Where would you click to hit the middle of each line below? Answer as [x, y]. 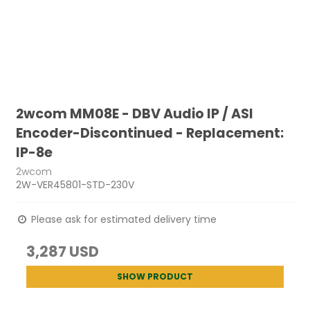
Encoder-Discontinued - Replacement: [150, 133]
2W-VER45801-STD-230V [75, 184]
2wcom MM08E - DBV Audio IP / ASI [135, 114]
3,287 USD [63, 251]
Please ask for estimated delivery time [123, 219]
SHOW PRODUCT [155, 276]
